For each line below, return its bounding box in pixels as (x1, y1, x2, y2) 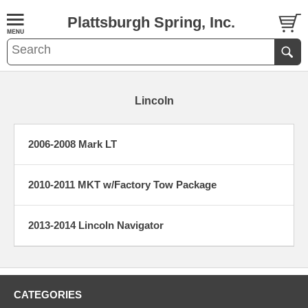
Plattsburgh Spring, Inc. (67, 14, 235, 31)
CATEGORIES (14, 289, 82, 300)
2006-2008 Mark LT (28, 138, 117, 150)
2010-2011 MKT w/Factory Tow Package (28, 179, 217, 190)
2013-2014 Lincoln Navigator (28, 219, 164, 231)
